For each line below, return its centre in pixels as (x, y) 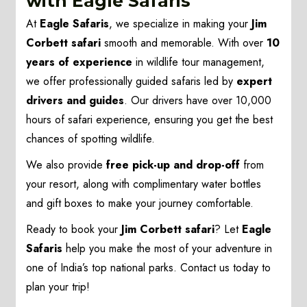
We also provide (66, 165)
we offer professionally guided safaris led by (132, 82)
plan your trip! (58, 287)
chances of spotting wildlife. (91, 139)
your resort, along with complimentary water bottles (144, 184)
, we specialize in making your (181, 24)
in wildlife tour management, (199, 62)
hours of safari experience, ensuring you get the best (150, 120)
